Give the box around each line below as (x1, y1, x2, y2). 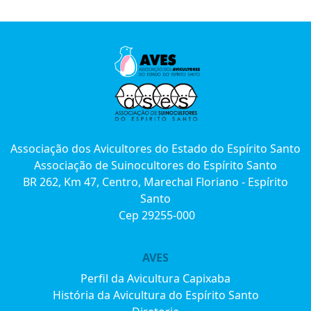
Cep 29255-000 (116, 208, 195, 223)
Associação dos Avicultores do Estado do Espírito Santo (10, 141, 301, 156)
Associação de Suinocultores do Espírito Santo (34, 158, 277, 173)
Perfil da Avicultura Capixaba (81, 271, 230, 286)
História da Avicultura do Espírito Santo (52, 287, 259, 303)
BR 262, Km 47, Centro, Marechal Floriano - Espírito (23, 174, 288, 190)
